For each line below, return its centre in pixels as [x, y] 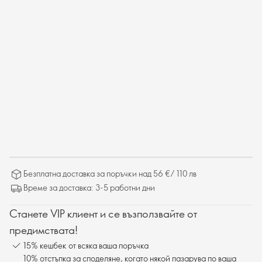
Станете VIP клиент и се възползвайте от [103, 213]
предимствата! [44, 230]
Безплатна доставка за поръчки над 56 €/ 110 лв [110, 173]
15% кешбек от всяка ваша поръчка [86, 245]
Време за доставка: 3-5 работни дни [89, 187]
